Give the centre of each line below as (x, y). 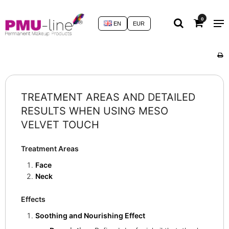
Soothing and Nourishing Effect (90, 215)
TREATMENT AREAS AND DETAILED (108, 97)
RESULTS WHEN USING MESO (95, 111)
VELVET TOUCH (60, 124)
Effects (33, 199)
